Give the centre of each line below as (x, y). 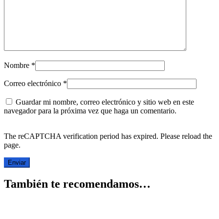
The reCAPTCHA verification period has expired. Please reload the (108, 136)
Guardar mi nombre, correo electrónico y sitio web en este (105, 102)
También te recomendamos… (77, 184)
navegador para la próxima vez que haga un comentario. (90, 111)
